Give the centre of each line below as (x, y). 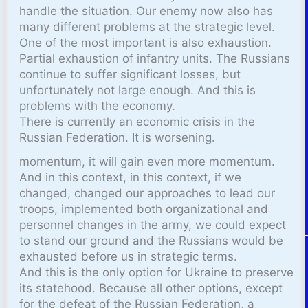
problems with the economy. (98, 106)
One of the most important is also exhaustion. (146, 42)
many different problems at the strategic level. (147, 26)
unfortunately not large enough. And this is (138, 90)
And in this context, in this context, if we (131, 177)
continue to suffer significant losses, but (130, 74)
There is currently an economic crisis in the (137, 121)
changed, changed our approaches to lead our (147, 193)
